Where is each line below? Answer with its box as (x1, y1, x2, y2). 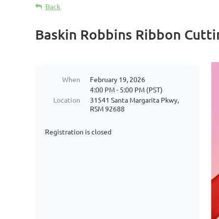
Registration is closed (45, 127, 111, 136)
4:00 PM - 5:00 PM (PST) (90, 85, 163, 94)
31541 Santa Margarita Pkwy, (90, 95, 179, 104)
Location (53, 95, 80, 104)
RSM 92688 (90, 104, 125, 113)
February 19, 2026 (90, 75, 145, 84)
